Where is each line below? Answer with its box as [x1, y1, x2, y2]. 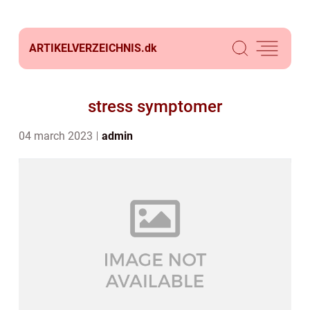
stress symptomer [88, 97, 222, 116]
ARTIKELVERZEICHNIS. [29, 42, 145, 55]
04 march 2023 [19, 129, 95, 143]
